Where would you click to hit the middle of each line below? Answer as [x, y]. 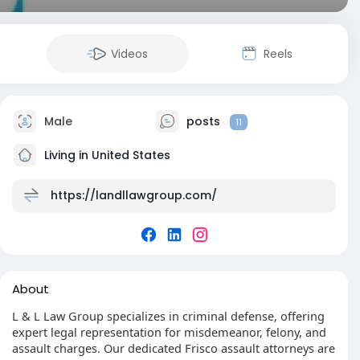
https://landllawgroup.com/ [134, 195]
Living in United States [106, 155]
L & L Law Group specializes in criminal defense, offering [168, 316]
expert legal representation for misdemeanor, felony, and [169, 332]
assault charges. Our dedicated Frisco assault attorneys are [174, 348]
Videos [130, 54]
